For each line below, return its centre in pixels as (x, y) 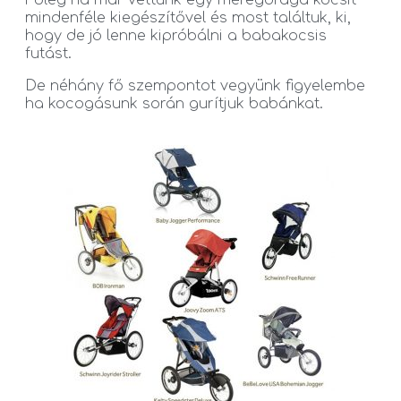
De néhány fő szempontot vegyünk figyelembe (195, 85)
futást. (48, 53)
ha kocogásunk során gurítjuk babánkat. (174, 103)
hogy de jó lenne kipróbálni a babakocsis (176, 35)
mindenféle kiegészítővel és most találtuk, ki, (188, 17)
